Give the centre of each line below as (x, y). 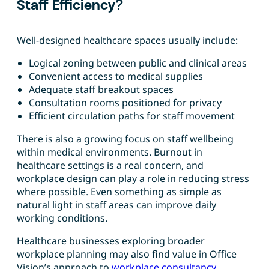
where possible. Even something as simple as (119, 192)
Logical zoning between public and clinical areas (138, 63)
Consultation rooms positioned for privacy (125, 103)
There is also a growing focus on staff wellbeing (125, 139)
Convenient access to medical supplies (116, 77)
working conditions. (62, 218)
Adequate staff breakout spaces (101, 90)
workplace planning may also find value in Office (127, 254)
